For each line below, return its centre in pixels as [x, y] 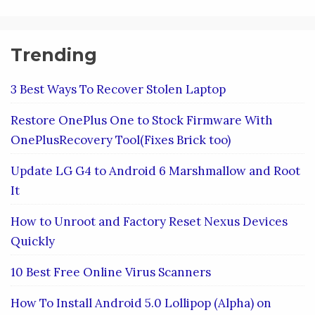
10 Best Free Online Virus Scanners [111, 272]
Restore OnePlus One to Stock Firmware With [142, 120]
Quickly [33, 241]
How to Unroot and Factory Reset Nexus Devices [149, 221]
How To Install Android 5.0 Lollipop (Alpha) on [141, 303]
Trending [54, 54]
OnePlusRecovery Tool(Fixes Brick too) [121, 140]
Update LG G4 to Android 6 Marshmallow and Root [155, 171]
